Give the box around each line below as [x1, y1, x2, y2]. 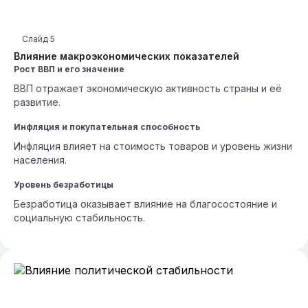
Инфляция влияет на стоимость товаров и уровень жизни [14, 140, 292, 152]
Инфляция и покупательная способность [14, 122, 200, 132]
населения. [14, 154, 67, 166]
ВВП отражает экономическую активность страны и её [14, 82, 282, 94]
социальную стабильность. [14, 212, 145, 223]
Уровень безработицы [14, 179, 113, 190]
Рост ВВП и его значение [14, 64, 124, 74]
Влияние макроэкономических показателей [14, 50, 239, 62]
